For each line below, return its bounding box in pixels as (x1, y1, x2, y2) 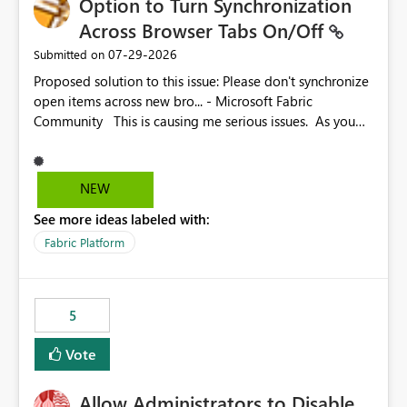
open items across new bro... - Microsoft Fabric (34, 92, 313, 111)
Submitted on (34, 46, 104, 63)
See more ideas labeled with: (34, 210, 210, 229)
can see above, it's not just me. (34, 132, 215, 151)
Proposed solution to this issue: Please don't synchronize (34, 72, 223, 91)
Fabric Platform (45, 234, 124, 251)
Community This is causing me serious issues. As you (34, 112, 106, 131)
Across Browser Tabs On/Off (79, 16, 329, 45)
